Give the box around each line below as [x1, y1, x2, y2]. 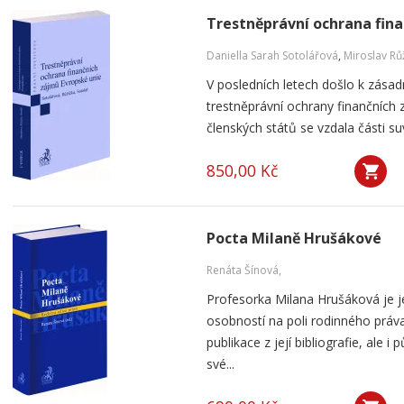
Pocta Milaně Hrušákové [207, 228, 381, 248]
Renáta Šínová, [207, 262, 281, 278]
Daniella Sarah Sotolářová [207, 48, 338, 63]
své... [207, 355, 234, 372]
